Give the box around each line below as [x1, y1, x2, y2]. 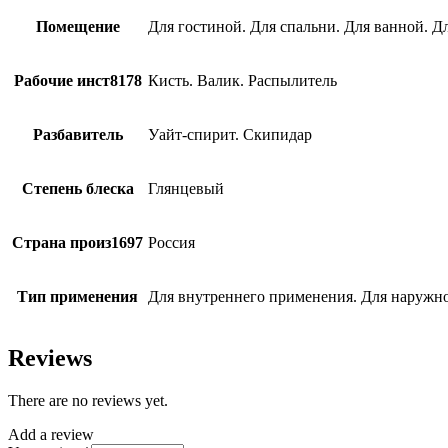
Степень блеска [21, 180, 134, 198]
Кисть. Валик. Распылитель [148, 72, 337, 90]
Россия [148, 234, 195, 252]
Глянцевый [148, 180, 224, 198]
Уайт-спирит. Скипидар [148, 126, 312, 144]
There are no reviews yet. [8, 392, 168, 410]
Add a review [8, 426, 94, 444]
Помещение [35, 18, 120, 36]
